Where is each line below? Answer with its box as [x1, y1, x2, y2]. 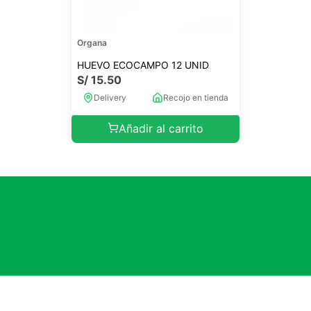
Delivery [93, 92, 126, 103]
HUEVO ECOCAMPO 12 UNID [76, 59, 209, 71]
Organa [76, 37, 107, 48]
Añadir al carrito [118, 121, 203, 136]
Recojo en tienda [163, 92, 229, 103]
